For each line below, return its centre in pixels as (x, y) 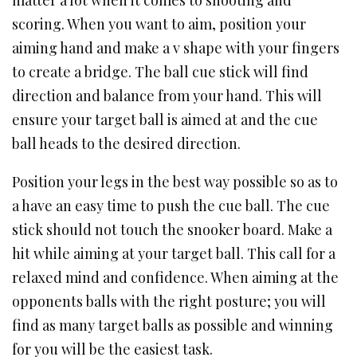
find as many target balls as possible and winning (173, 325)
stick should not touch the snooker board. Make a (172, 229)
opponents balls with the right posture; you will (169, 301)
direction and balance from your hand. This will (167, 96)
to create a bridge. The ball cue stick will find (160, 72)
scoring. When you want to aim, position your (159, 24)
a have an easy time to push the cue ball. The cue (171, 206)
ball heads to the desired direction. (126, 143)
